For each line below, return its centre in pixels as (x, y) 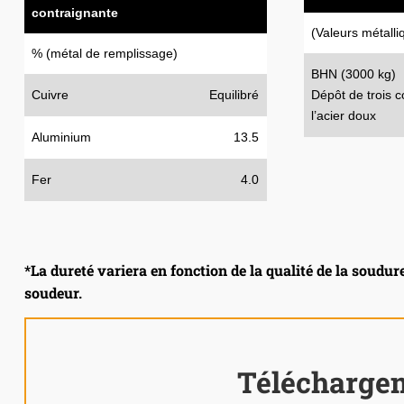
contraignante (74, 13)
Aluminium (61, 138)
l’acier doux (343, 116)
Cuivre (50, 95)
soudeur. (53, 293)
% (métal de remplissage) (104, 54)
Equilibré (234, 95)
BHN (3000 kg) (353, 74)
